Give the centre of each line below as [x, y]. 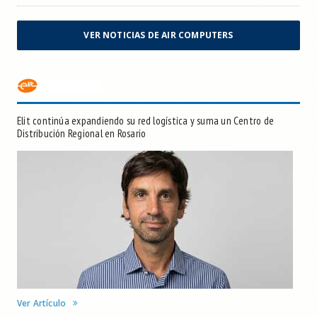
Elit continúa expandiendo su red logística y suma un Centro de [146, 121]
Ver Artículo [42, 303]
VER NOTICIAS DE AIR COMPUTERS [158, 35]
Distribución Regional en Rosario [82, 134]
